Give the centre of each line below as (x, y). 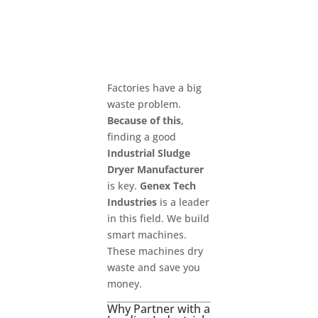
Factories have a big (154, 87)
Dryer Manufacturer (155, 169)
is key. (123, 185)
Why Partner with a (158, 308)
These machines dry (155, 251)
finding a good (141, 136)
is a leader (183, 202)
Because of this (144, 120)
